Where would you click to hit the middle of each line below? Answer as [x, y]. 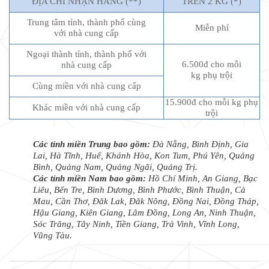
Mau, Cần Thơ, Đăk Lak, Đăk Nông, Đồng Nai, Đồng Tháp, [146, 201]
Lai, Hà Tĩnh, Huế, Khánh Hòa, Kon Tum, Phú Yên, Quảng [144, 156]
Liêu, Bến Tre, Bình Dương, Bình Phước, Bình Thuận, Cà [139, 190]
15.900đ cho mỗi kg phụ [212, 102]
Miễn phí [212, 27]
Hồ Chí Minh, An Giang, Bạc [202, 179]
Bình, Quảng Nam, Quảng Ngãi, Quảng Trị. [115, 167]
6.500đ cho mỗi [212, 64]
